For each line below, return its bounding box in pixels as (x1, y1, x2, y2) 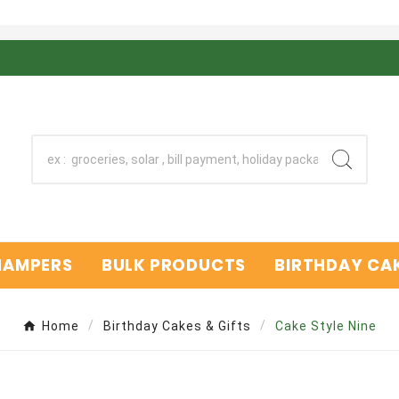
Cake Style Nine (275, 318, 377, 333)
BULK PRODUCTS (101, 253, 247, 276)
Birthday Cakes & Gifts (103, 318, 251, 333)
